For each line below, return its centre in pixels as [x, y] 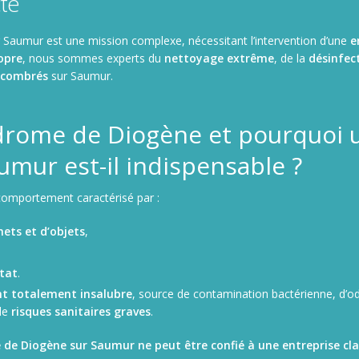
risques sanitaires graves [81, 311]
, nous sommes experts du [93, 58]
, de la [291, 58]
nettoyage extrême [219, 58]
